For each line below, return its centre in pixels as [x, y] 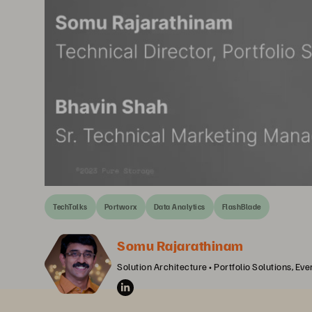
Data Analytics [179, 206]
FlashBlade [241, 206]
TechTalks [70, 206]
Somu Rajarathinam [180, 245]
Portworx [120, 206]
